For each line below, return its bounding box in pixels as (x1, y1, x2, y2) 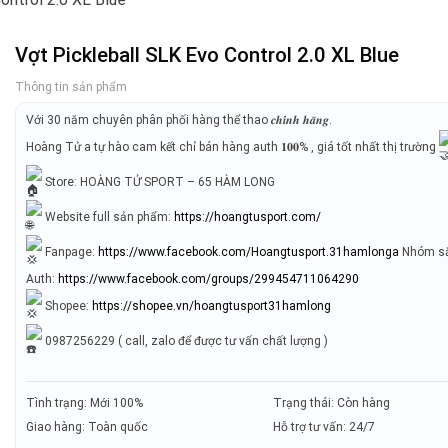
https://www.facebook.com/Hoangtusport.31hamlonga (98, 244, 400, 259)
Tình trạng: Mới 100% (26, 396, 144, 411)
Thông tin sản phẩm (15, 80, 128, 95)
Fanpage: (42, 244, 99, 259)
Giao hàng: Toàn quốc (26, 420, 149, 435)
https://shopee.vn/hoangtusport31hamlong (92, 298, 332, 313)
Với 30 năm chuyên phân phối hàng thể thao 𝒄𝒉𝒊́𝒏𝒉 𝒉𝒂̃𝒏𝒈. (26, 113, 333, 128)
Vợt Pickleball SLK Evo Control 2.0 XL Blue (15, 43, 400, 67)
